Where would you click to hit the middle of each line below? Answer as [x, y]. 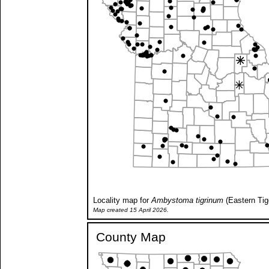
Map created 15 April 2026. [131, 210]
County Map [131, 237]
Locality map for [122, 200]
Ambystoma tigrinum [187, 200]
